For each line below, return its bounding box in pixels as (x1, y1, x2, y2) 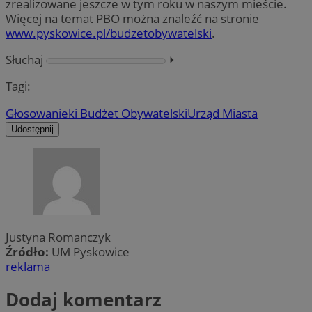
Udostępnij (11, 123, 54, 134)
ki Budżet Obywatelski (68, 104, 187, 121)
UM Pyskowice (52, 243, 130, 260)
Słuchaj (6, 52, 43, 68)
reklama (6, 258, 50, 274)
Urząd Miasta (187, 104, 258, 121)
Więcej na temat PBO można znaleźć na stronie (6, 10, 259, 27)
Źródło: (6, 243, 52, 260)
